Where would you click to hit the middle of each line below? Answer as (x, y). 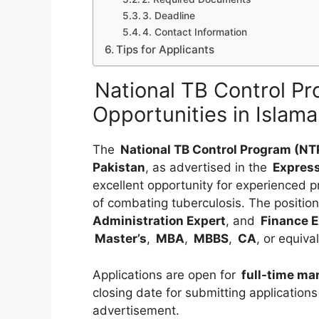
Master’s (121, 239)
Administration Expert (159, 221)
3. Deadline (169, 16)
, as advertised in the (208, 168)
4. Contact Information (195, 32)
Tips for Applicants (166, 50)
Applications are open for (166, 274)
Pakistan (119, 168)
